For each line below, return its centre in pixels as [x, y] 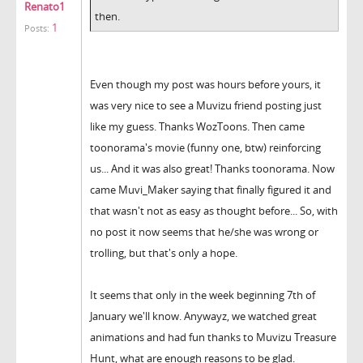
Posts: [37, 28]
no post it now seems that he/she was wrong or [204, 231]
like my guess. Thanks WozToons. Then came [197, 126]
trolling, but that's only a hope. [164, 252]
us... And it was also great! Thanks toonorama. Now [212, 168]
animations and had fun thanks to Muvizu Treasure [213, 337]
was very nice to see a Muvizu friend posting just [206, 105]
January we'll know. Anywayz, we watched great [203, 316]
